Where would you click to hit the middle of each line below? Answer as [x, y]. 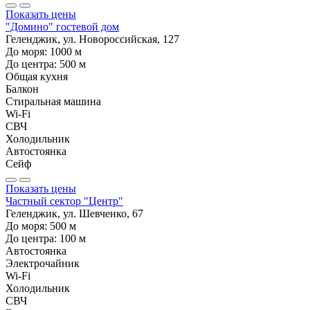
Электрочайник [43, 263]
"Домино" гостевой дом [62, 26]
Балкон [22, 89]
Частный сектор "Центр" [64, 201]
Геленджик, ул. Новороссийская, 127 [92, 39]
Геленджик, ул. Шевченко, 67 [74, 213]
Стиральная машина [53, 101]
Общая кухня [37, 76]
